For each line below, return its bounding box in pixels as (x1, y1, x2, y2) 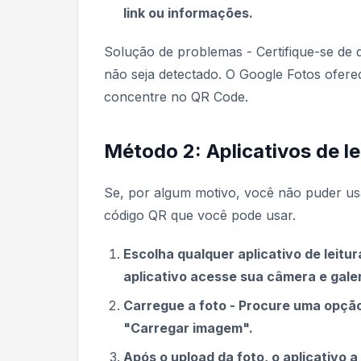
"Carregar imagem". (123, 320, 253, 337)
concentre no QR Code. (104, 89, 248, 106)
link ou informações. (123, 5, 253, 22)
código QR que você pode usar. (104, 207, 296, 224)
